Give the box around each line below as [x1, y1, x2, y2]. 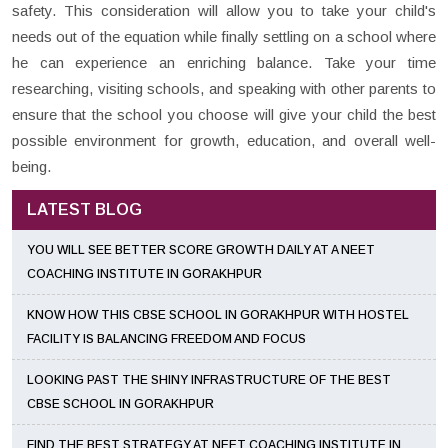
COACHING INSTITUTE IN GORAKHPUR [27, 267, 262, 282]
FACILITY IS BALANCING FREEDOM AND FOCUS [27, 332, 306, 347]
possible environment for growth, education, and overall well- [12, 132, 436, 150]
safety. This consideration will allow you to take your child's [12, 2, 436, 20]
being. [12, 158, 51, 176]
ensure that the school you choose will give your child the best [12, 106, 436, 124]
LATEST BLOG [27, 201, 142, 219]
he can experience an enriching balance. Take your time [12, 54, 436, 72]
